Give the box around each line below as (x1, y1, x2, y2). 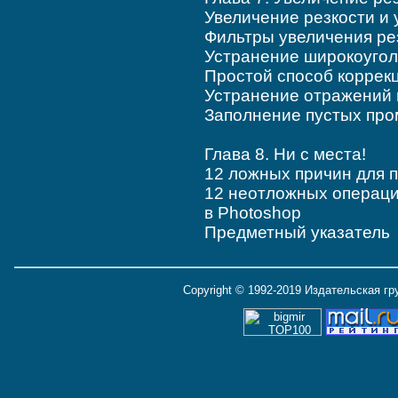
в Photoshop (203, 203, 301, 223)
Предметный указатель (203, 223, 390, 243)
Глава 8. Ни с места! (203, 145, 366, 164)
